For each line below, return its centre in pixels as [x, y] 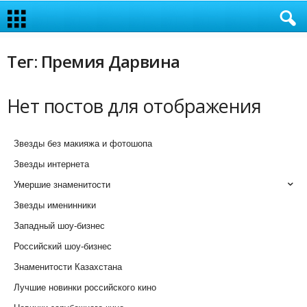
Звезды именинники [55, 205]
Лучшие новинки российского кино [85, 287]
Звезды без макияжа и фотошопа [83, 144]
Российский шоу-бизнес [63, 246]
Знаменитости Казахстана [68, 267]
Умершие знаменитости [62, 185]
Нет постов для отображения [134, 106]
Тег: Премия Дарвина [94, 61]
